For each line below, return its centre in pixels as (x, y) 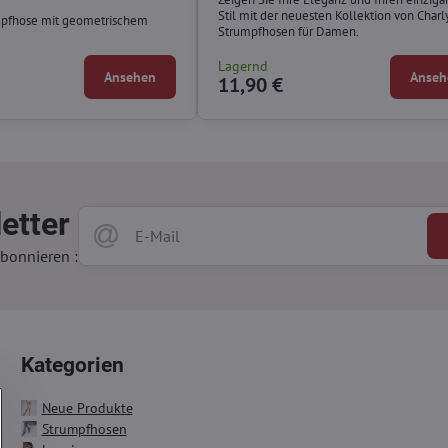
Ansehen (129, 76)
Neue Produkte (87, 407)
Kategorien (72, 364)
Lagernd (242, 65)
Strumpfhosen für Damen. (288, 31)
